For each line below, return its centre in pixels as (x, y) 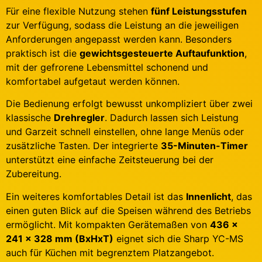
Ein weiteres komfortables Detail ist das (96, 196)
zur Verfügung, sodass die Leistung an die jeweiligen (122, 25)
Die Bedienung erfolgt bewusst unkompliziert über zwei (129, 104)
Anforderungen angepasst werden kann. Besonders (119, 39)
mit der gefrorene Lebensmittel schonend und (107, 67)
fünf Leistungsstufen (199, 11)
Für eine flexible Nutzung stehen (78, 11)
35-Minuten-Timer (204, 146)
